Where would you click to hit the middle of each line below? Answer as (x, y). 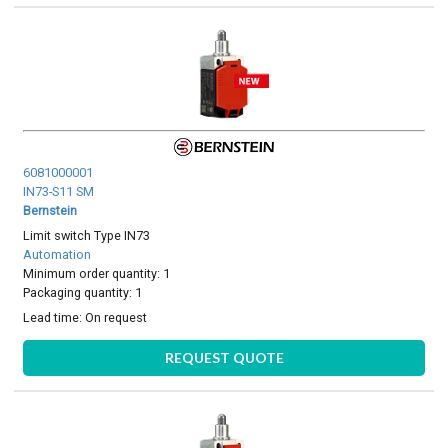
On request (116, 318)
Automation (57, 254)
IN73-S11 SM (59, 191)
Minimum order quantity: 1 (97, 273)
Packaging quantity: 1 (83, 292)
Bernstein (50, 210)
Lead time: (54, 318)
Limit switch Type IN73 (87, 235)
